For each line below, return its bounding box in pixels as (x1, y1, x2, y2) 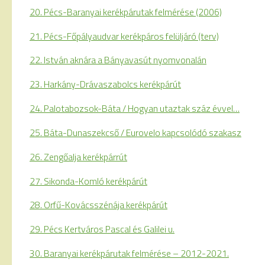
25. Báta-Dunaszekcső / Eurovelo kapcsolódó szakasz (30, 125, 241, 140)
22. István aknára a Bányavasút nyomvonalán (30, 53, 206, 67)
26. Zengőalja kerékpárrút (30, 149, 127, 164)
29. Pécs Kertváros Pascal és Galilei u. (30, 222, 174, 237)
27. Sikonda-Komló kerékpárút (30, 173, 147, 188)
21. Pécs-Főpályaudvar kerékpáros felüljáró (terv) (30, 28, 219, 43)
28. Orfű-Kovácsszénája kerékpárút (30, 198, 167, 212)
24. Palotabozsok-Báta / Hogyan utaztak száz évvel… (30, 101, 240, 116)
